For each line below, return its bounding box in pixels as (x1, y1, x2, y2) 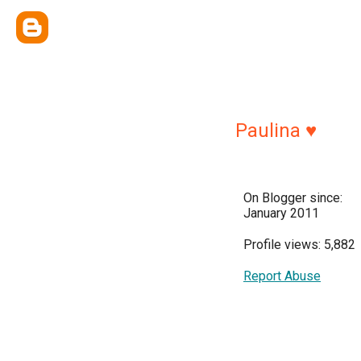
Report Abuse (243, 268, 321, 284)
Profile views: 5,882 (243, 237, 355, 252)
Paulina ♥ (235, 119, 317, 142)
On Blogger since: (243, 190, 342, 205)
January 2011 (243, 205, 319, 221)
